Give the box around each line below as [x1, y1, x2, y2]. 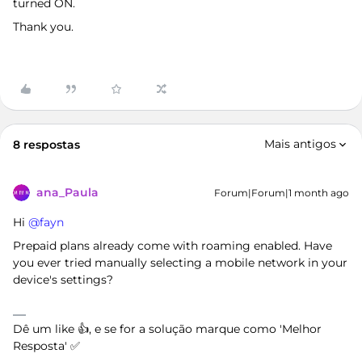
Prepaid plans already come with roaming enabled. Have [13, 238, 332, 253]
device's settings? [13, 272, 113, 287]
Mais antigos [264, 137, 336, 151]
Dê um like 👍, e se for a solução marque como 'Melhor [13, 322, 322, 336]
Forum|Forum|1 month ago [214, 187, 349, 199]
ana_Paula [36, 185, 99, 200]
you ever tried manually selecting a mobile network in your [13, 255, 347, 270]
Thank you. [13, 19, 77, 34]
